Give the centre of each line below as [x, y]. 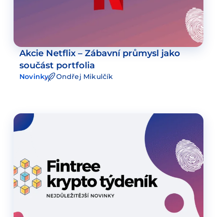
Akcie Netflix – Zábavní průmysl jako [100, 53]
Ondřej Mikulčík [85, 77]
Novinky [34, 77]
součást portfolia [57, 65]
